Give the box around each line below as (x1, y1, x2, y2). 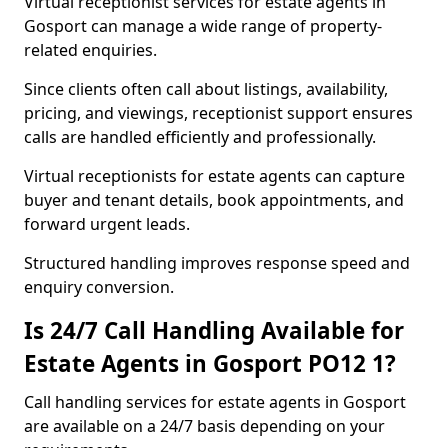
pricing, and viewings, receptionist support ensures (24, 102, 413, 124)
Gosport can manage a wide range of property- (24, 15, 382, 37)
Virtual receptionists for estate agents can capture (24, 165, 405, 187)
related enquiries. (24, 39, 157, 61)
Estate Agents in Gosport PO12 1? (24, 348, 396, 379)
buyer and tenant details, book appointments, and (24, 189, 404, 211)
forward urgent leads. (24, 213, 190, 235)
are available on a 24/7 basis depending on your (24, 415, 385, 437)
